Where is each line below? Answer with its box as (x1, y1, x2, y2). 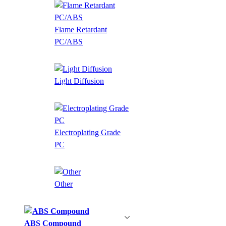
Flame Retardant (54, 25, 107, 34)
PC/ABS (54, 37, 83, 46)
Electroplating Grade (54, 128, 121, 137)
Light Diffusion (54, 76, 104, 85)
